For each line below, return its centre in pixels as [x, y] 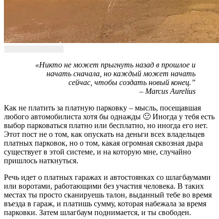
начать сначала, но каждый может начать [121, 73]
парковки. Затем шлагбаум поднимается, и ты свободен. [98, 212]
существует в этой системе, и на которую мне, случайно [98, 152]
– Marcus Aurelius [167, 91]
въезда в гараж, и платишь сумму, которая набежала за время [105, 203]
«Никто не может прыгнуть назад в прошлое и [115, 65]
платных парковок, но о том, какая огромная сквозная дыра [103, 143]
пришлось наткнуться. [41, 160]
